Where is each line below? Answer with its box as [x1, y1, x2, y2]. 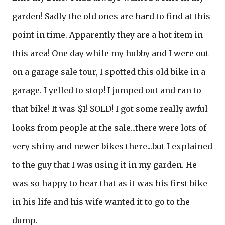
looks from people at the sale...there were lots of [12, 123, 206, 133]
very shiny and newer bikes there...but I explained [12, 141, 212, 151]
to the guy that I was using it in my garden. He [12, 160, 197, 170]
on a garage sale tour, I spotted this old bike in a [12, 67, 205, 77]
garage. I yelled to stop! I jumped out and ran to [12, 85, 201, 95]
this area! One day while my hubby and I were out [12, 48, 209, 58]
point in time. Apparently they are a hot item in [12, 30, 203, 40]
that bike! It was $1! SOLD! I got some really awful [12, 104, 208, 114]
